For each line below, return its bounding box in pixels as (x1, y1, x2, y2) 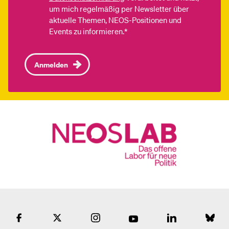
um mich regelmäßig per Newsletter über (49, 4, 189, 14)
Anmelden (34, 60, 68, 69)
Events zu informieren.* (49, 26, 127, 36)
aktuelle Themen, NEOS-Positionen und (49, 15, 181, 25)
